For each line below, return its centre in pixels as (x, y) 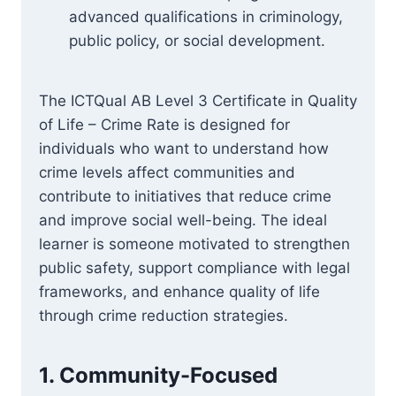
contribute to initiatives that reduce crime (185, 196)
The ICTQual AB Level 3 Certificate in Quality (198, 101)
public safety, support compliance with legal (194, 268)
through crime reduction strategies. (164, 316)
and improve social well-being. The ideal (183, 220)
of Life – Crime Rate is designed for (164, 125)
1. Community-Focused (158, 375)
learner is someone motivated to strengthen (194, 244)
